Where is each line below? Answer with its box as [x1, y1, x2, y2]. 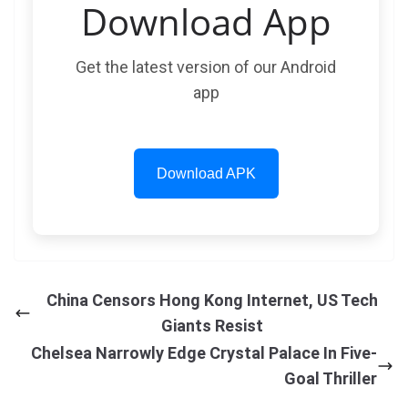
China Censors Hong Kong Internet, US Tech [46, 291, 378, 310]
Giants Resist [161, 316, 263, 335]
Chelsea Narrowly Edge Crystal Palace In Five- [31, 343, 377, 362]
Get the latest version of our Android [76, 57, 336, 76]
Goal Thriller [284, 369, 377, 388]
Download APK [156, 166, 256, 181]
